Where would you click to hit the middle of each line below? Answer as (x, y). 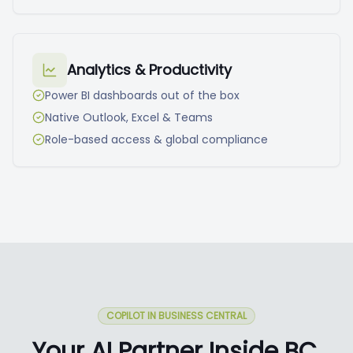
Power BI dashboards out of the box (142, 95)
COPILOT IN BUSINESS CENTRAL (176, 316)
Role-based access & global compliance (156, 139)
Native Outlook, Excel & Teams (129, 117)
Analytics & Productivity (149, 70)
